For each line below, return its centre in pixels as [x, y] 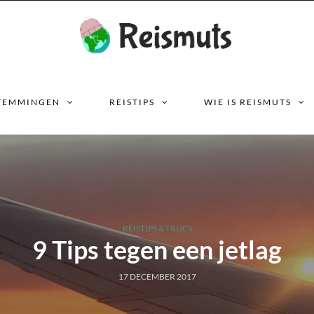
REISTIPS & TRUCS [157, 228]
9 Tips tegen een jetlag [157, 250]
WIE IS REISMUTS [248, 102]
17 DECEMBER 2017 [157, 277]
